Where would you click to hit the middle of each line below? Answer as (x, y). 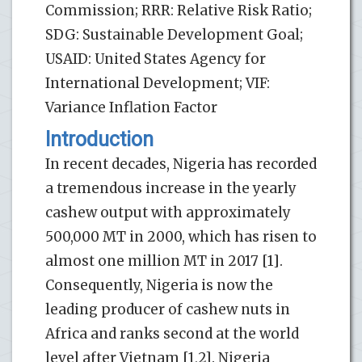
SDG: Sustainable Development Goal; (174, 34)
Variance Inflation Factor (131, 107)
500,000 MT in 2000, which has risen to (181, 236)
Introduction (99, 139)
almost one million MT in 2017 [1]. (164, 261)
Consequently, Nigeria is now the (159, 285)
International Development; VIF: (158, 83)
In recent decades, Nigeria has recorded (181, 164)
